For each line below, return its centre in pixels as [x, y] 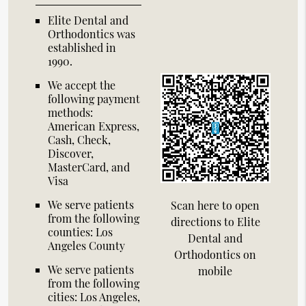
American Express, [94, 126]
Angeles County [87, 246]
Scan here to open [215, 205]
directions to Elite [215, 221]
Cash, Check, [80, 140]
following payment [94, 99]
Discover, [71, 154]
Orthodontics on [215, 254]
